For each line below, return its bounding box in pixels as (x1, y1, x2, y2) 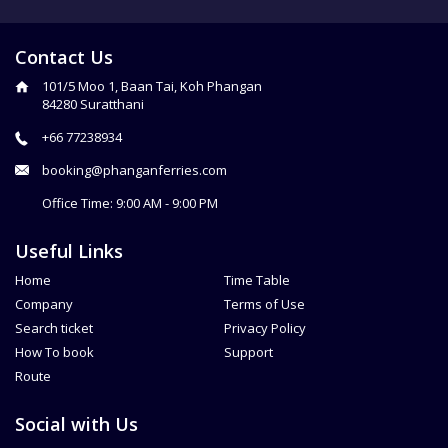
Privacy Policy (224, 319, 306, 337)
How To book (15, 343, 94, 361)
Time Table (224, 271, 290, 289)
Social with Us (15, 412, 138, 436)
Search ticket (15, 319, 93, 337)
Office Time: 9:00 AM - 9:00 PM (42, 194, 218, 212)
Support (224, 343, 273, 361)
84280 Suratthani (42, 95, 144, 113)
